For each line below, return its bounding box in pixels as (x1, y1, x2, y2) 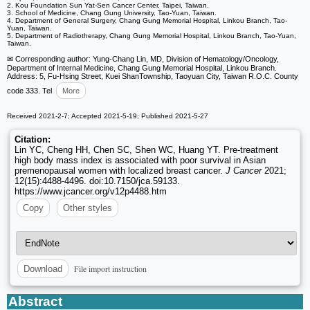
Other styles (63, 202, 112, 213)
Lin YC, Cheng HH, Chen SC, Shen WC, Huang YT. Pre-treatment (15, 144, 278, 155)
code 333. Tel (7, 86, 52, 95)
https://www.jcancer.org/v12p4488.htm (15, 185, 167, 197)
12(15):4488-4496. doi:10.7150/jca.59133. (15, 175, 180, 186)
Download (24, 263, 62, 274)
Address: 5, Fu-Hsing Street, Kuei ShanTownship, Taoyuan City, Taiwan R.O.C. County (7, 71, 298, 80)
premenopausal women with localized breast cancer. (15, 165, 226, 176)
